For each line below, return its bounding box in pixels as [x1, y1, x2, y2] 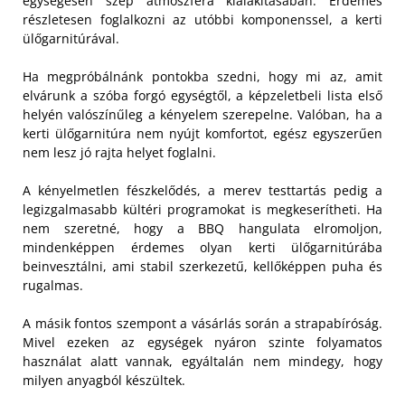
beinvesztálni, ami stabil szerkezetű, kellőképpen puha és [23, 258, 382, 276]
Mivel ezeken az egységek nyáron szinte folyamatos [23, 334, 382, 352]
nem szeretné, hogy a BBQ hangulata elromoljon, [23, 220, 382, 238]
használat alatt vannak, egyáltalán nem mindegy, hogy [23, 353, 382, 371]
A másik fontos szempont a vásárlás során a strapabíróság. [23, 315, 382, 333]
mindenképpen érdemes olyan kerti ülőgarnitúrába [23, 239, 382, 257]
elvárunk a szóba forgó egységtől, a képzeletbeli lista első [23, 87, 382, 105]
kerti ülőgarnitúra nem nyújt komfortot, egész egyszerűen [23, 125, 382, 143]
